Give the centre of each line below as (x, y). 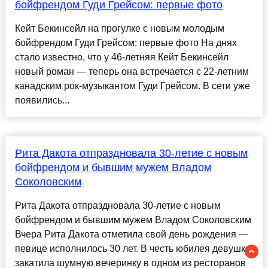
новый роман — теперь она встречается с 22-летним (132, 72)
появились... (42, 100)
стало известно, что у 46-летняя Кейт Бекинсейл (121, 57)
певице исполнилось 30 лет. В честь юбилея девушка (133, 249)
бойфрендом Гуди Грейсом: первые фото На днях (126, 43)
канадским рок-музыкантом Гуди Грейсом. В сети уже (132, 86)
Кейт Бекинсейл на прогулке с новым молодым (119, 29)
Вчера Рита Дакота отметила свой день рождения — (131, 234)
